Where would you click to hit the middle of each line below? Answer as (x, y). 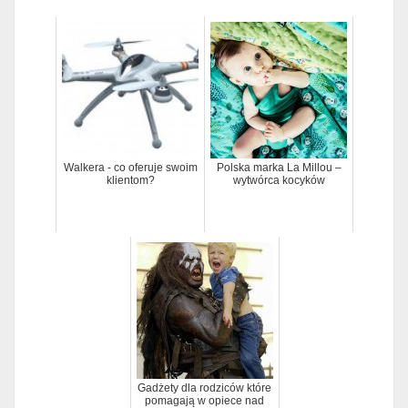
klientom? (130, 181)
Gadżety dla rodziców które (204, 388)
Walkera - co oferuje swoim (130, 168)
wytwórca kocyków (279, 181)
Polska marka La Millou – (279, 168)
